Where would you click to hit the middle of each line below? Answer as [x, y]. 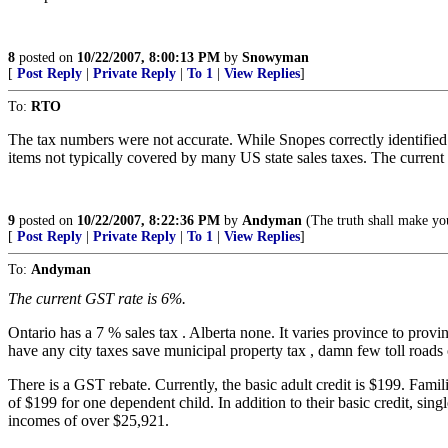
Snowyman [275, 57]
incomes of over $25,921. [88, 420]
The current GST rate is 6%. [97, 298]
